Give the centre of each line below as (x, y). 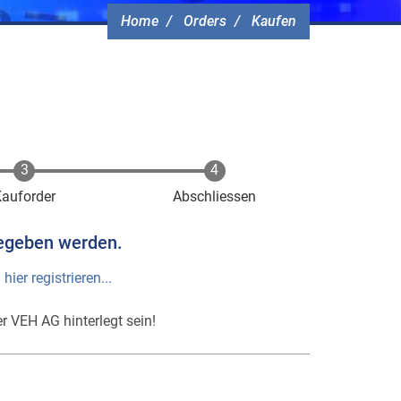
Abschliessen (215, 196)
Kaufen (274, 21)
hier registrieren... (58, 278)
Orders (205, 21)
